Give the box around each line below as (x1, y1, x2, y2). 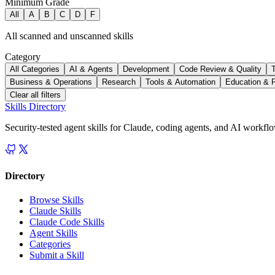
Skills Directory (5, 101, 66, 112)
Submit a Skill (29, 250, 84, 261)
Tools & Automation (145, 77, 215, 87)
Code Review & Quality (179, 64, 261, 74)
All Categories (10, 64, 60, 74)
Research (102, 77, 136, 87)
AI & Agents (69, 64, 113, 74)
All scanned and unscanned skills (5, 30, 133, 41)
